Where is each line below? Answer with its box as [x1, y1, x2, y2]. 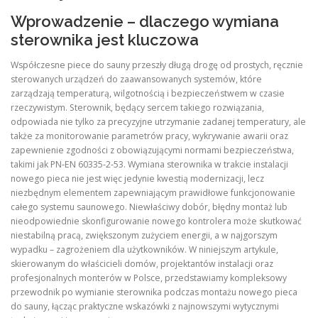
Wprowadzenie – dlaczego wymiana [11, 11, 279, 31]
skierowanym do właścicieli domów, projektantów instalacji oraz [11, 257, 273, 270]
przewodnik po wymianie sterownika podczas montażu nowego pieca [11, 285, 297, 298]
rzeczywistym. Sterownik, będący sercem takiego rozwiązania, [11, 101, 264, 114]
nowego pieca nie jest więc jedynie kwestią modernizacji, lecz [11, 172, 264, 185]
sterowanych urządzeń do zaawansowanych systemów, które [11, 72, 262, 85]
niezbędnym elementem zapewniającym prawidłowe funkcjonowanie [11, 186, 295, 199]
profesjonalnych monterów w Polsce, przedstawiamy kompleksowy [11, 271, 287, 284]
